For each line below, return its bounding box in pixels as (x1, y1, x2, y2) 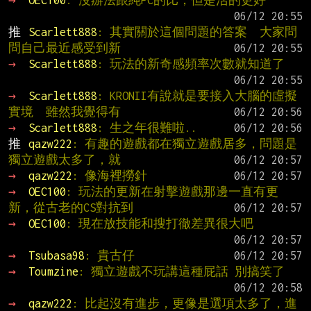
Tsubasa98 (28, 249, 85, 262)
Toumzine (28, 264, 78, 278)
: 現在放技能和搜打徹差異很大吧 (65, 217, 253, 230)
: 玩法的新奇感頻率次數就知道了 (96, 57, 285, 70)
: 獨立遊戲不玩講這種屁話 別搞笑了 (78, 264, 285, 278)
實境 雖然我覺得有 (8, 105, 121, 118)
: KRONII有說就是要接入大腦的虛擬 (96, 89, 297, 102)
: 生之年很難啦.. (96, 121, 197, 134)
